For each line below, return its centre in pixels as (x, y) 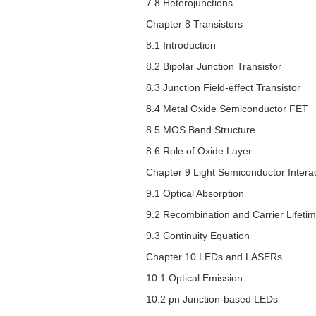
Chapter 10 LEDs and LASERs (214, 257)
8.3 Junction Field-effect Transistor (223, 88)
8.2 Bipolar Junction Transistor (214, 67)
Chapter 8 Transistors (194, 24)
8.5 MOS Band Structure (201, 130)
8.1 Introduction (181, 45)
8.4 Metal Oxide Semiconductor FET (227, 109)
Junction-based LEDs (229, 299)
